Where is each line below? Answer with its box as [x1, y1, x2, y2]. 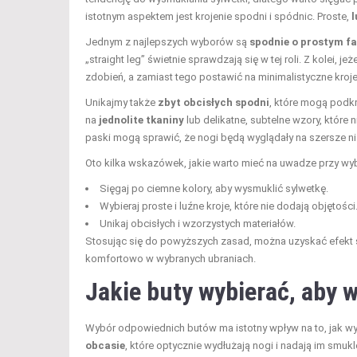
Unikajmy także [85, 96, 158, 109]
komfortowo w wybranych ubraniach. [85, 253, 256, 265]
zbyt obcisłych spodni [158, 96, 269, 109]
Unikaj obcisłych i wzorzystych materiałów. [100, 218, 296, 230]
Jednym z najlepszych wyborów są [85, 36, 249, 49]
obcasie [85, 339, 125, 352]
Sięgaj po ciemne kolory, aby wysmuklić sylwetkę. [100, 182, 328, 195]
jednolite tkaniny [99, 114, 184, 127]
